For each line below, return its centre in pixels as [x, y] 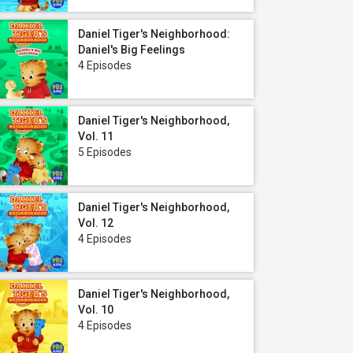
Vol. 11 [96, 136]
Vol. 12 [96, 223]
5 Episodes [105, 152]
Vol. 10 [96, 310]
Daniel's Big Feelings [132, 50]
